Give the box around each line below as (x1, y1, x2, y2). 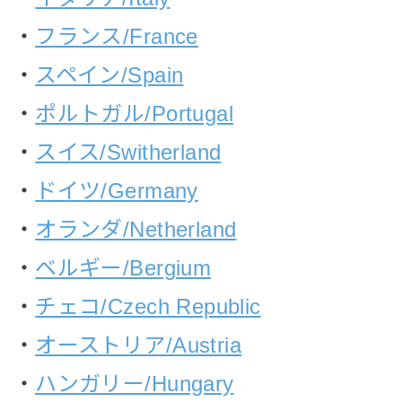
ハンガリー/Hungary (35, 371, 234, 396)
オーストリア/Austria (35, 332, 242, 357)
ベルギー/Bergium (35, 255, 212, 280)
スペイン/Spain (35, 62, 184, 87)
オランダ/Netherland (35, 216, 237, 241)
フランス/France (35, 23, 198, 48)
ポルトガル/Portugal (35, 100, 234, 126)
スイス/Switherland (35, 139, 222, 164)
